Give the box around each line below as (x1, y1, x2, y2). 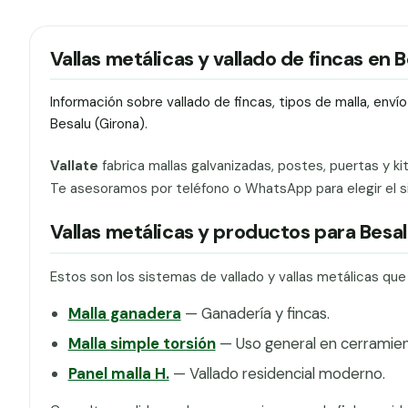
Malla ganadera (67, 302, 181, 323)
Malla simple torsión (67, 332, 216, 353)
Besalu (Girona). (49, 115, 148, 134)
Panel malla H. (67, 363, 169, 384)
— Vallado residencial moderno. (168, 363, 385, 384)
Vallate (49, 156, 98, 175)
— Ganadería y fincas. (180, 302, 330, 323)
